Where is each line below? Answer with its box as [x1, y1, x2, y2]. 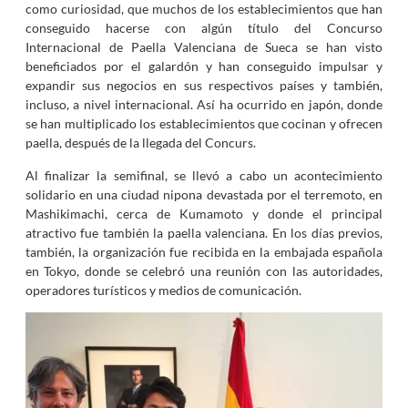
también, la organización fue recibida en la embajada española [25, 243, 383, 260]
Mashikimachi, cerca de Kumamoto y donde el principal [25, 205, 383, 221]
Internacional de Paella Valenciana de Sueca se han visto [25, 39, 383, 56]
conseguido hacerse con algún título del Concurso [25, 20, 383, 36]
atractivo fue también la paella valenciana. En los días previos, [25, 224, 383, 240]
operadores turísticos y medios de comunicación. [25, 281, 301, 298]
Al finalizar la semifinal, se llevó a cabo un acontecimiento [25, 167, 383, 183]
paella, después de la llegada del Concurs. [25, 135, 256, 151]
